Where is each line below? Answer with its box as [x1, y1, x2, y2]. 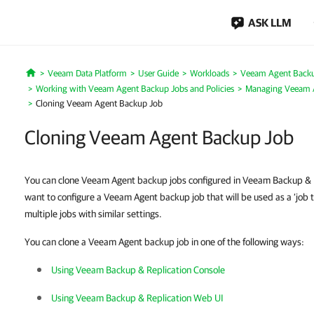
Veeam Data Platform [47, 68, 127, 78]
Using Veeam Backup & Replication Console [51, 264, 225, 275]
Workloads [189, 68, 229, 78]
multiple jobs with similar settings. [25, 208, 162, 219]
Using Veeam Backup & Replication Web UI [51, 292, 224, 303]
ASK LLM [248, 16, 292, 29]
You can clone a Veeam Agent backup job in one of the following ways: [25, 236, 304, 247]
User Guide [137, 68, 179, 78]
